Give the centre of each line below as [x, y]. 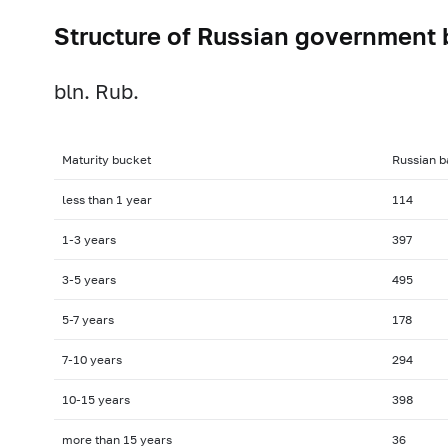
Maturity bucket [106, 159]
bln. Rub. [96, 92]
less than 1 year [106, 199]
